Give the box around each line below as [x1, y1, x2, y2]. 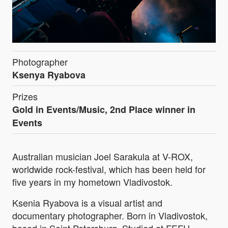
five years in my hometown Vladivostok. [12, 175, 173, 189]
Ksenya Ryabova [12, 68, 85, 82]
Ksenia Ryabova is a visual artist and [12, 196, 162, 210]
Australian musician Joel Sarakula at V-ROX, [12, 150, 193, 163]
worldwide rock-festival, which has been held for [12, 162, 206, 176]
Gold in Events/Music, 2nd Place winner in [12, 103, 195, 117]
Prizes [12, 90, 38, 103]
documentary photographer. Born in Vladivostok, [12, 209, 208, 222]
